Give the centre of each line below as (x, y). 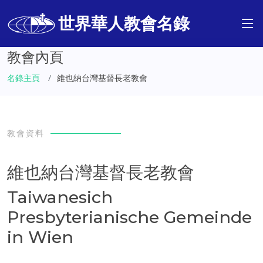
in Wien (40, 237)
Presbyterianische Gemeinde (129, 217)
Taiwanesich (60, 197)
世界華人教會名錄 (124, 23)
